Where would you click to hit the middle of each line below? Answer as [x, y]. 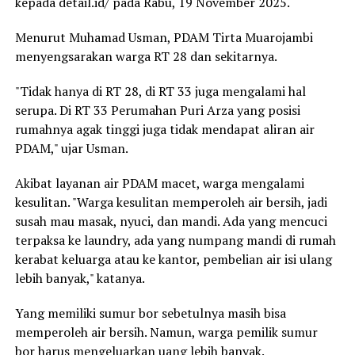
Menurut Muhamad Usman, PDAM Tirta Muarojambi [164, 38]
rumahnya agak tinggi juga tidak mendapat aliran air [164, 130]
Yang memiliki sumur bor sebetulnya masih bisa [150, 313]
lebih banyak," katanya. [80, 279]
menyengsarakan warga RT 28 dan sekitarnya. [146, 57]
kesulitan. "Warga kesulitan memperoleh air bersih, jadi [171, 202]
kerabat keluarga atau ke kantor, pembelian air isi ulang [173, 260]
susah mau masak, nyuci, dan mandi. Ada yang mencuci [171, 221]
